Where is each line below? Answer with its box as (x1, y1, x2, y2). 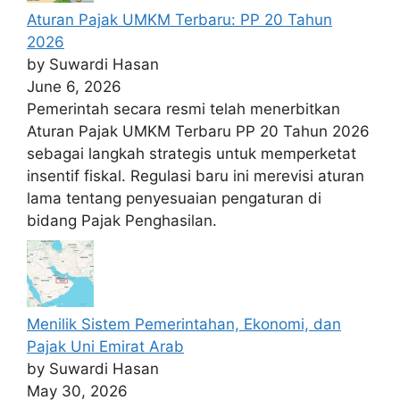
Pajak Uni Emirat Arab (27, 337, 184, 355)
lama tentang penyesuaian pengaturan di (27, 189, 321, 208)
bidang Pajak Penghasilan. (27, 212, 217, 230)
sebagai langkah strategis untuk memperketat (27, 145, 356, 163)
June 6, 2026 (27, 78, 121, 96)
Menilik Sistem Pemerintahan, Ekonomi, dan (27, 314, 341, 333)
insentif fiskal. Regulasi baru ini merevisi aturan (27, 167, 364, 186)
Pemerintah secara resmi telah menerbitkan (27, 100, 340, 119)
